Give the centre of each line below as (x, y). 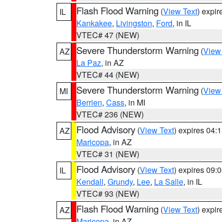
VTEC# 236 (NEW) (110, 114)
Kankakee (94, 23)
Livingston (134, 23)
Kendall (90, 182)
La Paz (89, 63)
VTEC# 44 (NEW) (108, 75)
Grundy (120, 182)
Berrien (89, 102)
